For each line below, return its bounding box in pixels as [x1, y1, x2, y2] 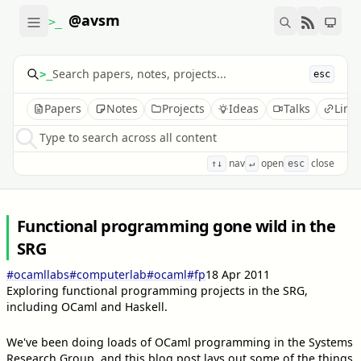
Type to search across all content [39, 130, 217, 146]
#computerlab [69, 266, 147, 282]
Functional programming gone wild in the [16, 214, 336, 237]
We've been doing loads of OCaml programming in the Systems [6, 334, 353, 350]
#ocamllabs [6, 266, 69, 282]
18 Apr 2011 [205, 266, 270, 282]
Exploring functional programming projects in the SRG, [6, 282, 308, 298]
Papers [44, 101, 82, 117]
